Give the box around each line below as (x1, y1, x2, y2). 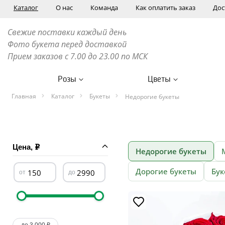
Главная (12, 92, 36, 100)
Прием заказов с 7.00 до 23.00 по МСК (8, 51, 148, 62)
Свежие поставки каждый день (8, 27, 127, 38)
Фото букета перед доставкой (8, 39, 129, 50)
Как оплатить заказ (136, 3, 195, 12)
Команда (90, 3, 118, 12)
